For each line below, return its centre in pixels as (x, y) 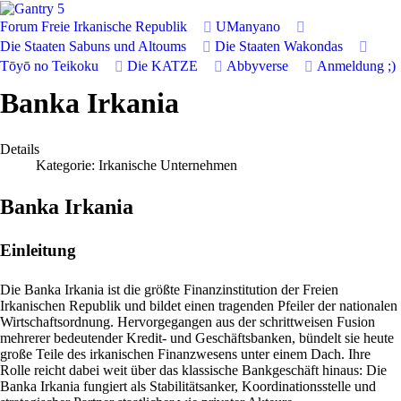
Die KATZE (162, 66)
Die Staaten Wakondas (279, 47)
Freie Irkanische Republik (114, 27)
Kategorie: (67, 166)
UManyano (248, 27)
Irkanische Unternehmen (168, 166)
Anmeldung (350, 66)
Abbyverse (257, 66)
